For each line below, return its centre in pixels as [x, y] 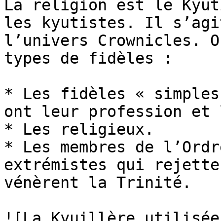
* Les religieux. [79, 129]
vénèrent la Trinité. [98, 183]
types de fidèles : [88, 58]
